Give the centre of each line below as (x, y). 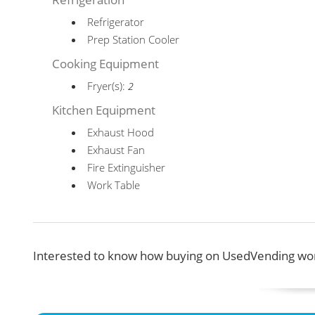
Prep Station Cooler (134, 39)
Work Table (114, 185)
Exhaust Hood (121, 132)
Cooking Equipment (106, 64)
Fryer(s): (108, 86)
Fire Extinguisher (127, 167)
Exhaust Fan (116, 150)
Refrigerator (116, 22)
